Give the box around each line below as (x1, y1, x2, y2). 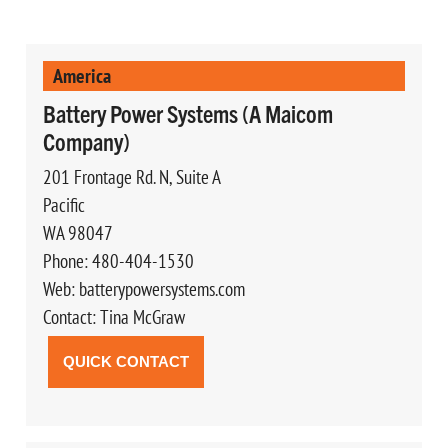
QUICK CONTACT (62, 352, 189, 370)
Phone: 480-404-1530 (42, 248, 194, 273)
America (52, 62, 111, 88)
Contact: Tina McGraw (42, 304, 185, 329)
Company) (42, 125, 130, 156)
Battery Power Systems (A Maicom (42, 97, 333, 128)
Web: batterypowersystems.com (42, 276, 245, 301)
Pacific (42, 192, 85, 217)
